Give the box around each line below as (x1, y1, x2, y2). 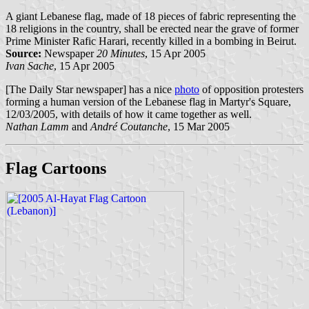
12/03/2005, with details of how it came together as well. (6, 108, 252, 120)
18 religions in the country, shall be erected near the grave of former (6, 22, 299, 34)
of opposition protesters (199, 83, 303, 95)
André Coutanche (90, 120, 168, 132)
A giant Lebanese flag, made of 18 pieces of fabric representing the (6, 10, 296, 22)
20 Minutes (97, 47, 145, 59)
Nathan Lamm (6, 120, 69, 132)
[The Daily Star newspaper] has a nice (6, 83, 175, 95)
